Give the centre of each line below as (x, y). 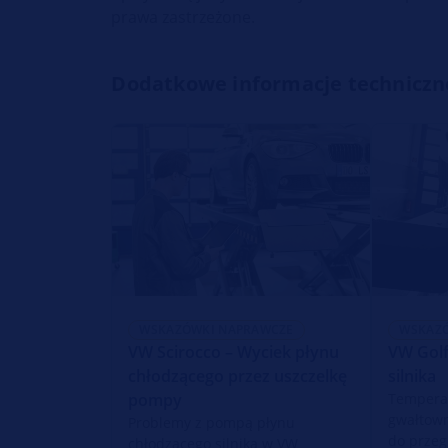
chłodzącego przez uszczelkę (238, 375)
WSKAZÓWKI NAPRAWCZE (216, 329)
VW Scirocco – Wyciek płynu (234, 351)
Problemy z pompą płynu (212, 422)
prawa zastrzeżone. (183, 17)
